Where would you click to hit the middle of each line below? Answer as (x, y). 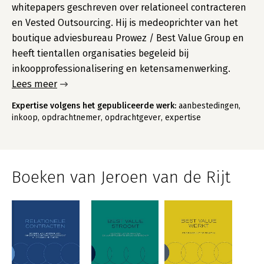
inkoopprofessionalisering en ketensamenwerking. (121, 69)
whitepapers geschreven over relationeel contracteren (129, 7)
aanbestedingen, (208, 106)
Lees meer (34, 84)
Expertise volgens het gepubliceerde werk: (94, 106)
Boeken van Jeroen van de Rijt (121, 177)
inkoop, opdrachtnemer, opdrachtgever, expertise (106, 118)
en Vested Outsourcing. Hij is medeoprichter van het (125, 23)
